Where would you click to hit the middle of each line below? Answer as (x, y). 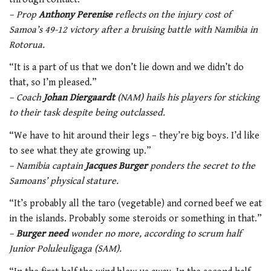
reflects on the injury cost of (172, 15)
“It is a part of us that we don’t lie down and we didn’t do (126, 68)
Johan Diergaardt (80, 98)
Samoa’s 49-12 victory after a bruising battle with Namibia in (133, 30)
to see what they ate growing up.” (80, 151)
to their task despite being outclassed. (87, 113)
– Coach (26, 98)
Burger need (42, 234)
